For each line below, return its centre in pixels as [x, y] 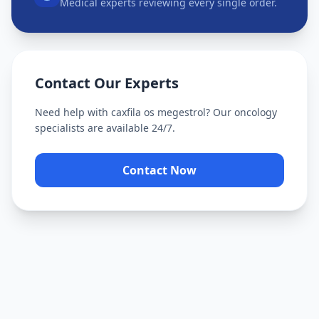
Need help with [73, 112]
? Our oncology [241, 112]
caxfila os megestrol [158, 112]
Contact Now [159, 170]
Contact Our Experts [107, 83]
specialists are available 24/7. [105, 128]
